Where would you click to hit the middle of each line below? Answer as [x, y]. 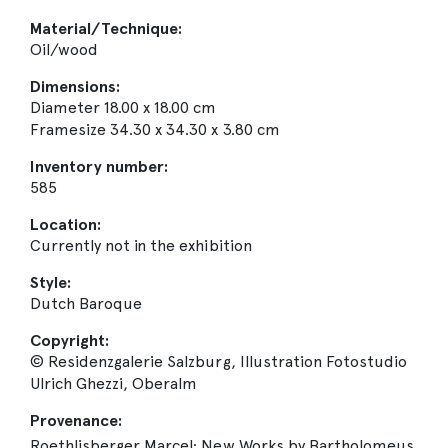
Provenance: [76, 420]
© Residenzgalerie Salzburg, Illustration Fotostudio [219, 361]
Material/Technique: [106, 28]
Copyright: [70, 340]
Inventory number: [99, 166]
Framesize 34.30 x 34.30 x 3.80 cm [155, 129]
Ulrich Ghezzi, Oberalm [114, 383]
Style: [51, 282]
